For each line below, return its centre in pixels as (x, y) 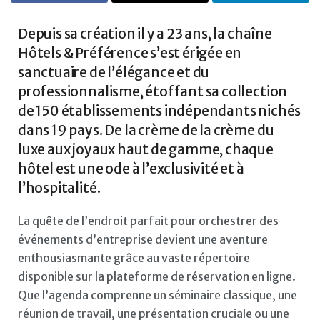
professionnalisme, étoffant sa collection (153, 91)
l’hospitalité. (59, 187)
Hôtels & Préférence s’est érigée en (130, 52)
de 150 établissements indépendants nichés (160, 110)
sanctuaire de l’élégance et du (114, 72)
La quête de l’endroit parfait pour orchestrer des (148, 220)
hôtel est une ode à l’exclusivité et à (131, 168)
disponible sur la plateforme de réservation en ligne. (157, 276)
